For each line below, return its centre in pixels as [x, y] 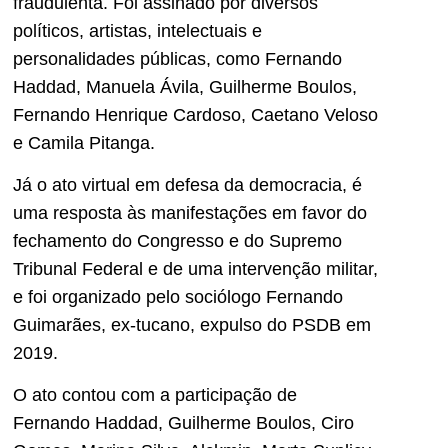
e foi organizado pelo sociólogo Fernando [178, 296]
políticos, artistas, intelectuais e [137, 30]
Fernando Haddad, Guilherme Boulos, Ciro [183, 423]
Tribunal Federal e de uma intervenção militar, [195, 268]
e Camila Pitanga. [84, 142]
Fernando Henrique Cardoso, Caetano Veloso [195, 114]
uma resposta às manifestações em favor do [190, 212]
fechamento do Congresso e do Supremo [177, 240]
